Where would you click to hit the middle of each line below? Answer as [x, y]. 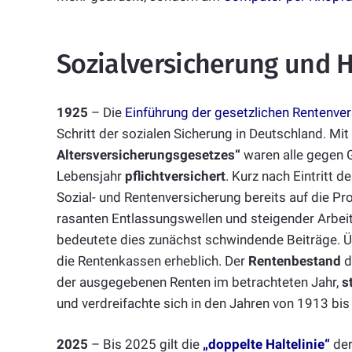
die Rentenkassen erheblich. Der [152, 260]
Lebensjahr [91, 176]
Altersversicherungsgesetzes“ [148, 154]
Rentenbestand [295, 260]
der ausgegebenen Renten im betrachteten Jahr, [199, 282]
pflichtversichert [175, 176]
